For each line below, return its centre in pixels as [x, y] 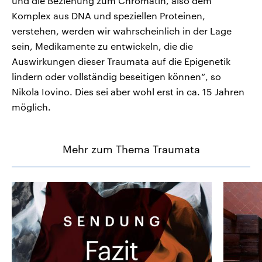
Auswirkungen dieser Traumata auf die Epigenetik [121, 61]
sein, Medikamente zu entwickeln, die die [102, 46]
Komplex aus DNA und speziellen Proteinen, [108, 15]
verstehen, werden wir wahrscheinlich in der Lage [122, 30]
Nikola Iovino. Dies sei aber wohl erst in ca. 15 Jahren [128, 91]
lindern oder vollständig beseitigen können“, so [116, 76]
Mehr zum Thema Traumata [131, 149]
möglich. [31, 106]
